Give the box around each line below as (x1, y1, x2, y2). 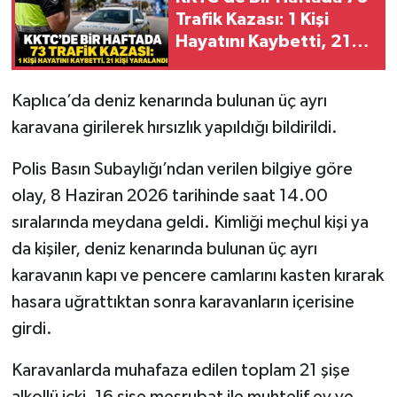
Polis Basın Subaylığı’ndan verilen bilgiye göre (11, 160, 353, 178)
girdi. (11, 319, 52, 338)
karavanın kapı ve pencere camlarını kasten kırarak (11, 266, 384, 284)
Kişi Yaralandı (175, 55, 284, 74)
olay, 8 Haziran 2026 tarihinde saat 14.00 (11, 186, 328, 205)
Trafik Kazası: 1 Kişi (175, 11, 329, 29)
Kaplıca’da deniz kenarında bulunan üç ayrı (11, 91, 327, 110)
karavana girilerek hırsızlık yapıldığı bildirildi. (11, 118, 338, 136)
